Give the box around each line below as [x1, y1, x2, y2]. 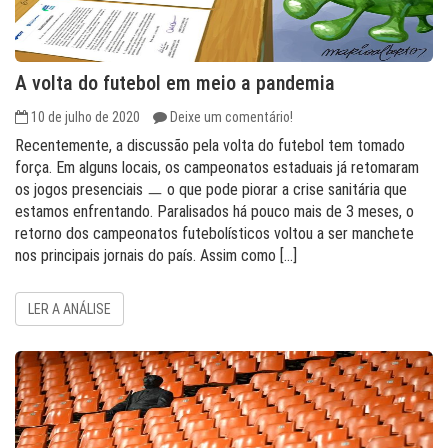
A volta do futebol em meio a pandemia [15, 71, 335, 95]
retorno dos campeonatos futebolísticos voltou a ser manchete [15, 224, 414, 243]
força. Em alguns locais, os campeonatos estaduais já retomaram [15, 158, 419, 177]
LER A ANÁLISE [28, 301, 111, 317]
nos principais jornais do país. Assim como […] [15, 246, 297, 265]
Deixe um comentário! [170, 109, 293, 125]
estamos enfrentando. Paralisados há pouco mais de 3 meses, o [15, 202, 414, 221]
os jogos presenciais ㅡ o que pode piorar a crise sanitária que [15, 180, 407, 199]
